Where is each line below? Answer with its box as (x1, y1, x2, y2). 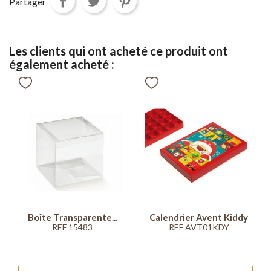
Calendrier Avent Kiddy (149, 211, 248, 223)
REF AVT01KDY (168, 221, 229, 232)
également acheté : (9, 57, 114, 72)
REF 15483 (52, 221, 93, 232)
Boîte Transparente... (27, 211, 117, 223)
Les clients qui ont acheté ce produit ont (9, 44, 228, 59)
